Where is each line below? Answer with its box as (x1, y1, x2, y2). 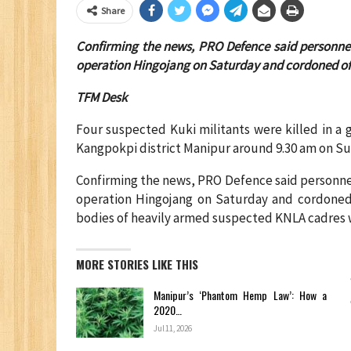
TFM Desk (76, 89, 127, 106)
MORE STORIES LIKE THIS (76, 255, 198, 273)
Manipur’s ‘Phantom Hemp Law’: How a (154, 287, 327, 303)
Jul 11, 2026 (154, 323, 192, 334)
